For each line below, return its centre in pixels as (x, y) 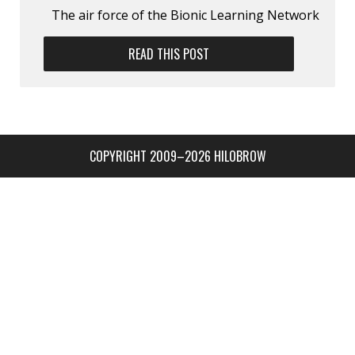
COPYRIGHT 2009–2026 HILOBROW (177, 156)
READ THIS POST (169, 53)
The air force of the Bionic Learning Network (185, 15)
